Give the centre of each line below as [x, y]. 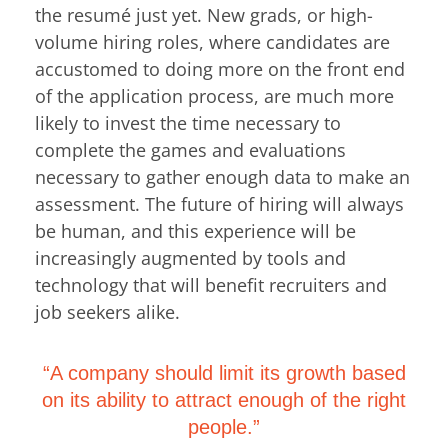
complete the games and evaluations [190, 149]
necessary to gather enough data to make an [222, 176]
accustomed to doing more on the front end [220, 68]
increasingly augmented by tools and [190, 257]
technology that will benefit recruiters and [211, 284]
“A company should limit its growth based [224, 373]
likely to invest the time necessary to [188, 122]
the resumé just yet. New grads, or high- [204, 14]
